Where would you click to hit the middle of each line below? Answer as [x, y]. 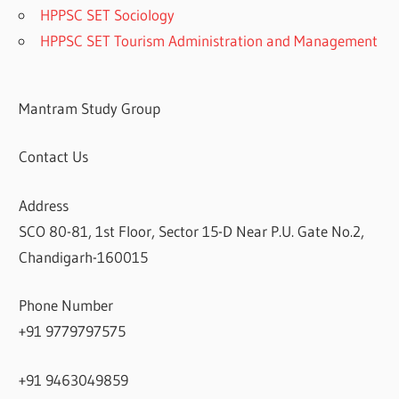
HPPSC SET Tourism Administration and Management [209, 40]
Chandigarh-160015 [84, 256]
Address [44, 205]
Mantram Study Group [90, 108]
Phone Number [66, 305]
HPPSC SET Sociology [108, 14]
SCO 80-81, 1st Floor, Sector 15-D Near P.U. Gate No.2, [192, 231]
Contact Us [54, 157]
